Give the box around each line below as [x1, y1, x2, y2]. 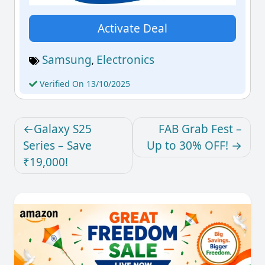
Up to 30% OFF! [147, 137, 228, 153]
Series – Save [23, 137, 92, 153]
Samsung [42, 51, 92, 67]
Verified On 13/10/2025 [37, 77, 130, 89]
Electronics [96, 51, 154, 67]
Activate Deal [98, 20, 167, 36]
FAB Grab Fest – [159, 121, 242, 137]
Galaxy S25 [34, 121, 92, 137]
